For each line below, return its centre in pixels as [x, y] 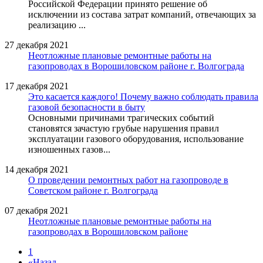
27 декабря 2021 [37, 45]
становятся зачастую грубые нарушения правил [124, 128]
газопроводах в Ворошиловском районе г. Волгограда [136, 66]
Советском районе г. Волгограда [93, 190]
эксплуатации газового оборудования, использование [136, 139]
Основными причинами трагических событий [121, 117]
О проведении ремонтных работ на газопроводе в [128, 180]
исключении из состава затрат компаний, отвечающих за [142, 14]
